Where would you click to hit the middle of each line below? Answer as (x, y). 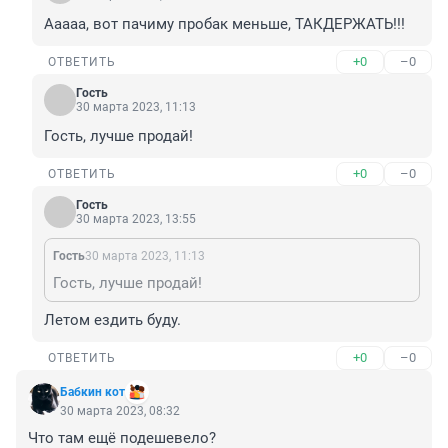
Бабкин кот (92, 392)
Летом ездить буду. (112, 320)
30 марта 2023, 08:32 (120, 411)
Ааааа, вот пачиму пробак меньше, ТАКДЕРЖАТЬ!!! (224, 24)
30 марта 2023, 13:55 (136, 219)
